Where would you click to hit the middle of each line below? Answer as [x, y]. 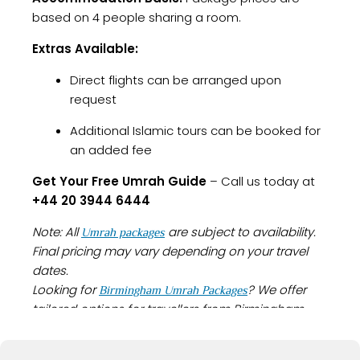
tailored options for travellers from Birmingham [168, 309]
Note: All [57, 232]
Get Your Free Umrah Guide [119, 182]
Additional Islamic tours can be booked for [195, 131]
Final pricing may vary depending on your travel [170, 252]
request [93, 100]
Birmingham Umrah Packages [173, 290]
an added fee [110, 150]
